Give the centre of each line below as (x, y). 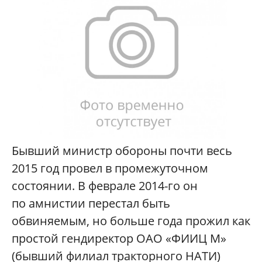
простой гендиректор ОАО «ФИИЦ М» (119, 238)
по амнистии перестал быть (91, 203)
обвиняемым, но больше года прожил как (131, 220)
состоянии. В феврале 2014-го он (105, 185)
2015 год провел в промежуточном (110, 168)
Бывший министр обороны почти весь (122, 150)
